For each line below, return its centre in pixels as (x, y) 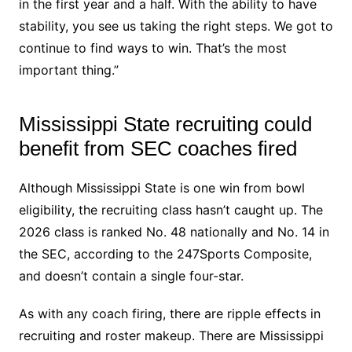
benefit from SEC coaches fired (158, 148)
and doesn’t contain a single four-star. (131, 276)
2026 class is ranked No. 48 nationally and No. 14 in (174, 232)
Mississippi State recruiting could (165, 124)
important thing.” (68, 70)
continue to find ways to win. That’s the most (152, 48)
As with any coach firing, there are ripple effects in (169, 313)
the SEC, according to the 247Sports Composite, (165, 254)
